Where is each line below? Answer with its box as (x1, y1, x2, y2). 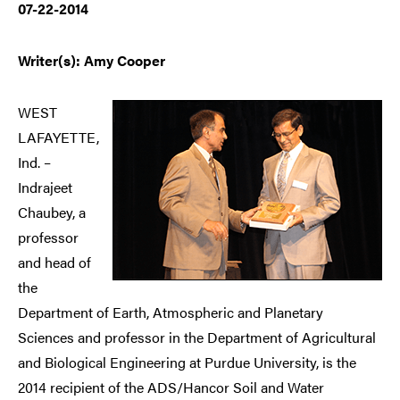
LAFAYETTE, (18, 127, 99, 148)
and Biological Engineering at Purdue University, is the (18, 352, 356, 373)
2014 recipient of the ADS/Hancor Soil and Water (18, 377, 324, 398)
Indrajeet (18, 177, 72, 198)
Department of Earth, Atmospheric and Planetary (18, 302, 323, 323)
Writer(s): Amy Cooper (18, 50, 165, 71)
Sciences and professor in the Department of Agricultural (18, 327, 376, 348)
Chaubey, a (18, 202, 86, 223)
